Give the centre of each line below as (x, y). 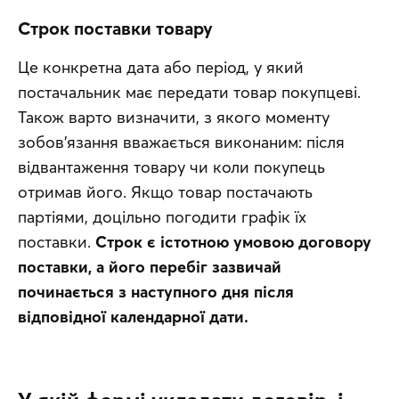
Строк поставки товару (115, 28)
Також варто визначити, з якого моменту (174, 117)
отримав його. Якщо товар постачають (165, 191)
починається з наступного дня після (156, 291)
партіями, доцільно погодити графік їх (162, 216)
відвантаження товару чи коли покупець (171, 167)
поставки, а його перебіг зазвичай (150, 266)
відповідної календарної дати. (133, 316)
